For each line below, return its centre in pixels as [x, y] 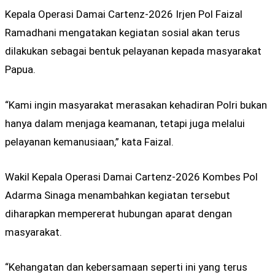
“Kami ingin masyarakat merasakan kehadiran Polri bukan [136, 105]
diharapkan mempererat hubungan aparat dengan [118, 213]
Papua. [20, 70]
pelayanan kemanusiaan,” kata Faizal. [89, 141]
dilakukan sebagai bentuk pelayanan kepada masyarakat [133, 51]
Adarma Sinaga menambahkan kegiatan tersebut [118, 195]
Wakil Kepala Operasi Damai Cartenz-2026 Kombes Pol [131, 176]
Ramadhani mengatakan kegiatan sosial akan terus [122, 33]
